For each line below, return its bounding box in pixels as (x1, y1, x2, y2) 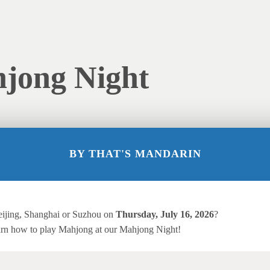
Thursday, (116, 209, 158, 219)
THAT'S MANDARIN (88, 147, 201, 160)
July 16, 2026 (158, 209, 214, 219)
